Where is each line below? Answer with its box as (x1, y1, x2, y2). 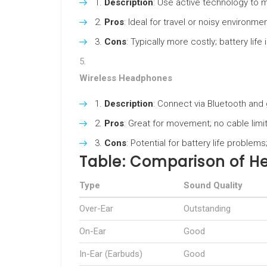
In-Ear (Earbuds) (79, 249, 142, 259)
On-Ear (79, 226, 106, 237)
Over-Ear (79, 203, 113, 214)
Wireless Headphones (79, 73, 172, 83)
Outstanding (184, 203, 231, 214)
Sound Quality (184, 180, 243, 191)
